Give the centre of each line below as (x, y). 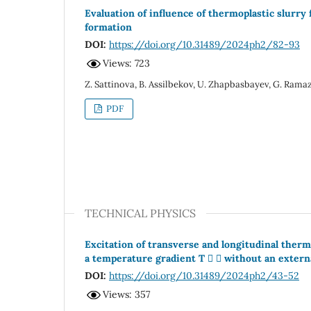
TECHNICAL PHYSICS (140, 213)
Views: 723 (126, 64)
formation (108, 27)
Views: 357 (126, 295)
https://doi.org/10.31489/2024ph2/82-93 (204, 44)
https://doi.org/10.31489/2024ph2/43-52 (204, 275)
